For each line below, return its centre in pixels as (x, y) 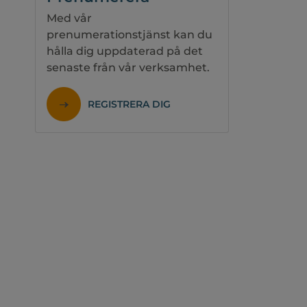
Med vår (69, 18)
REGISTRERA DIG (129, 104)
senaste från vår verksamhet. (128, 67)
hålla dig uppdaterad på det (124, 51)
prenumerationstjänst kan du (129, 35)
